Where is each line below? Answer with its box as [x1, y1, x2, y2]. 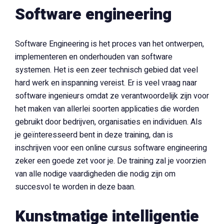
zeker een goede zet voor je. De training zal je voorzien [15, 155, 206, 167]
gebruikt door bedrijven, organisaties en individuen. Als [15, 116, 202, 128]
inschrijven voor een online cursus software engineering [15, 142, 207, 154]
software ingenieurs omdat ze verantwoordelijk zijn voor [15, 90, 209, 102]
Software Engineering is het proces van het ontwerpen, [15, 38, 204, 50]
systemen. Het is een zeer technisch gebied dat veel [15, 64, 198, 76]
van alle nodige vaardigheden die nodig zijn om [15, 168, 175, 180]
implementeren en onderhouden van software [15, 51, 172, 63]
